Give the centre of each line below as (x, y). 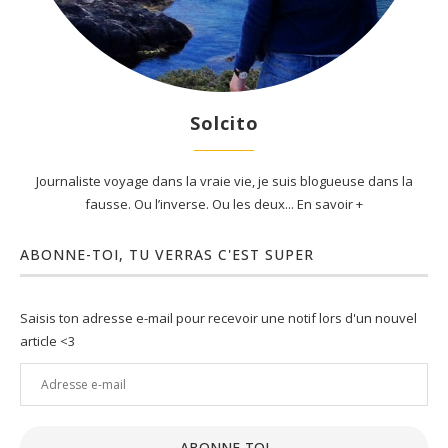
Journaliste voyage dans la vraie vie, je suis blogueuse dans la (224, 181)
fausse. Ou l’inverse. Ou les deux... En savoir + (224, 204)
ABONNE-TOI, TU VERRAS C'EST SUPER (167, 255)
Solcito (224, 123)
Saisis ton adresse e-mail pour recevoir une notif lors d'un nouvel (218, 318)
